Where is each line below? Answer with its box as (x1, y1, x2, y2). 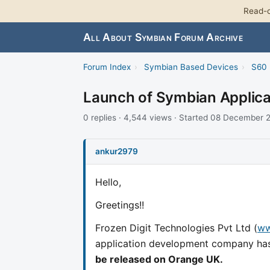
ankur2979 (95, 146, 138, 156)
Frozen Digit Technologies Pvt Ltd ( (95, 221, 257, 234)
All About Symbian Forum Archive (83, 31, 243, 44)
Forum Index (83, 62, 131, 72)
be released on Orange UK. (95, 253, 223, 265)
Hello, (95, 175, 121, 188)
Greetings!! (95, 198, 144, 211)
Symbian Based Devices (143, 62, 238, 72)
